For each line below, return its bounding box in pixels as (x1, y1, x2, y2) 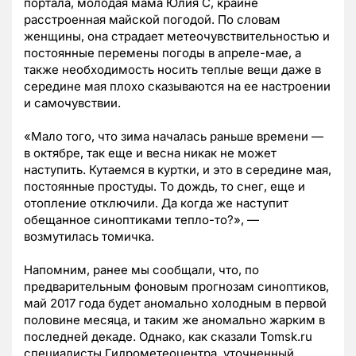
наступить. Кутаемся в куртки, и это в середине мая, (24, 162, 331, 178)
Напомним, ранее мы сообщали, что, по (24, 262, 259, 278)
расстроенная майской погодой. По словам (24, 12, 281, 28)
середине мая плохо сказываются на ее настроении (24, 79, 331, 95)
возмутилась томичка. (24, 229, 154, 245)
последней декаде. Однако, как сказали (24, 329, 260, 345)
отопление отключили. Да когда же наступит (24, 195, 288, 211)
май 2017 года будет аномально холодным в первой (24, 296, 327, 311)
